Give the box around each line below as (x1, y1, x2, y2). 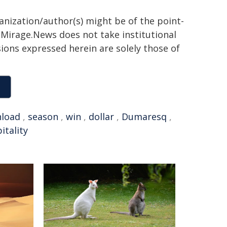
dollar (89, 110, 114, 123)
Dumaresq (122, 110, 167, 123)
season (28, 110, 58, 123)
